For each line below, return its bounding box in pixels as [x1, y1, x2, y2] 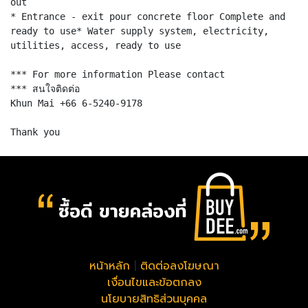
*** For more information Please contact [10, 68, 225, 80]
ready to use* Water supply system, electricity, [10, 25, 269, 36]
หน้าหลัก [89, 258, 130, 275]
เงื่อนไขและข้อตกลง [107, 274, 201, 291]
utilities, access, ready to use [10, 39, 181, 51]
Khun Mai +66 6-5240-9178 [10, 97, 142, 109]
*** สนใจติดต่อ [10, 82, 80, 94]
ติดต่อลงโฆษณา [140, 258, 219, 275]
